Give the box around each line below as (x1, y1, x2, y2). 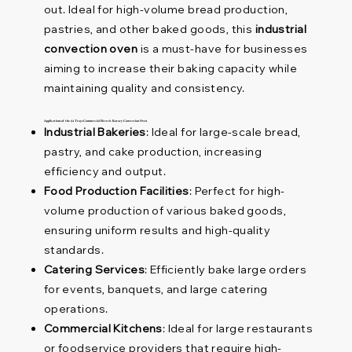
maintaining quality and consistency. (43, 81, 245, 96)
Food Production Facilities (43, 184, 189, 199)
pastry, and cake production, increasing (43, 145, 262, 159)
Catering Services (43, 262, 145, 277)
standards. (43, 243, 104, 258)
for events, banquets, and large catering (43, 282, 268, 297)
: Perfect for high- (189, 184, 285, 199)
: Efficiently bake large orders (144, 262, 306, 277)
